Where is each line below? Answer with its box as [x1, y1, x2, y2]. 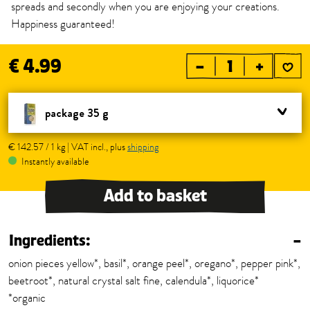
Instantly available [19, 155, 89, 168]
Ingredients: [9, 233, 91, 249]
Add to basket [103, 187, 207, 205]
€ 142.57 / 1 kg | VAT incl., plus [8, 140, 127, 154]
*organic [8, 290, 46, 307]
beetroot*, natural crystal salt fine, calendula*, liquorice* [8, 273, 259, 289]
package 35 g [45, 104, 109, 121]
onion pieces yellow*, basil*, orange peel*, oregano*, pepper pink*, [8, 255, 300, 272]
